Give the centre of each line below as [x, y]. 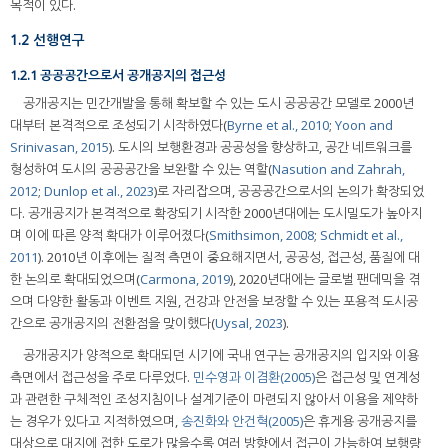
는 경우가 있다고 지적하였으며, [95, 421]
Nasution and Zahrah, [338, 169]
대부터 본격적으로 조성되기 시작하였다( [118, 125]
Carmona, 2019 [185, 279]
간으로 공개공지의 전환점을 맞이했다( [112, 323]
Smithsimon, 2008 [261, 235]
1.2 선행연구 [47, 39]
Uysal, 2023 [249, 323]
